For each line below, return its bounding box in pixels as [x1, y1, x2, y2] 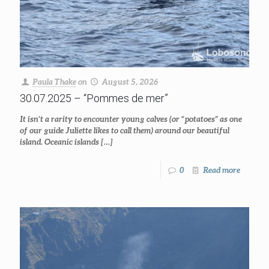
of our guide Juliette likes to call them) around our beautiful [20, 125, 229, 135]
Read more [203, 165, 240, 175]
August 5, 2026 [101, 76, 159, 86]
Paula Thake [32, 76, 77, 86]
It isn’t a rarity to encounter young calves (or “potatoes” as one [20, 113, 242, 124]
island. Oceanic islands [20, 136, 99, 147]
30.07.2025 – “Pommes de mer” [20, 91, 168, 104]
